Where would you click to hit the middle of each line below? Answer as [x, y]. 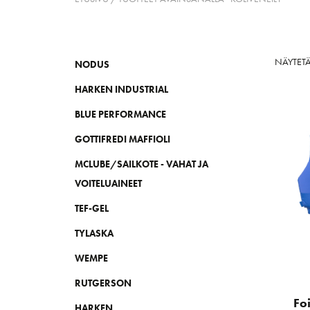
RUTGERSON [103, 283]
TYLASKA [94, 234]
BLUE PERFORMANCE [120, 115]
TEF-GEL [91, 209]
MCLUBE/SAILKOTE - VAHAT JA [141, 164]
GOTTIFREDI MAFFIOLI [122, 139]
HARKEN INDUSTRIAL [121, 90]
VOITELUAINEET [108, 184]
